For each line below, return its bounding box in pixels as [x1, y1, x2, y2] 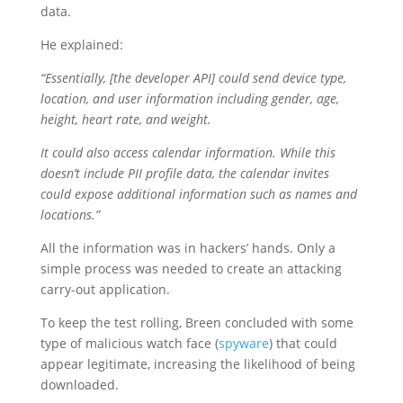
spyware [218, 334, 269, 352]
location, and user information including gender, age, [40, 89, 339, 107]
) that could [268, 334, 337, 352]
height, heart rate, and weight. [40, 110, 211, 128]
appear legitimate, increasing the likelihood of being [40, 354, 355, 372]
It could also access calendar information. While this [40, 143, 336, 161]
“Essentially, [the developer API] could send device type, [40, 68, 346, 86]
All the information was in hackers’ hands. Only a [40, 238, 336, 256]
